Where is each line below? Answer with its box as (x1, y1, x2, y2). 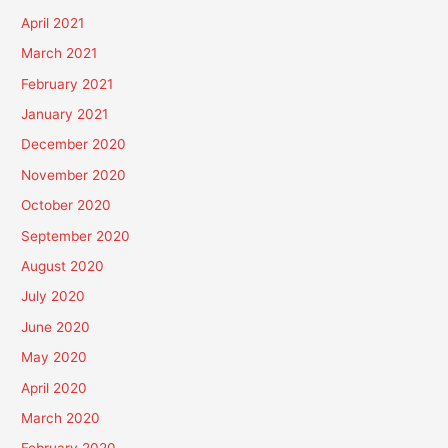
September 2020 (21, 227, 131, 244)
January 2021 (21, 105, 109, 122)
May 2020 (21, 349, 88, 366)
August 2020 (21, 257, 105, 274)
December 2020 (21, 136, 127, 153)
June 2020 (21, 318, 91, 335)
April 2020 (21, 379, 88, 396)
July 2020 (21, 288, 86, 305)
